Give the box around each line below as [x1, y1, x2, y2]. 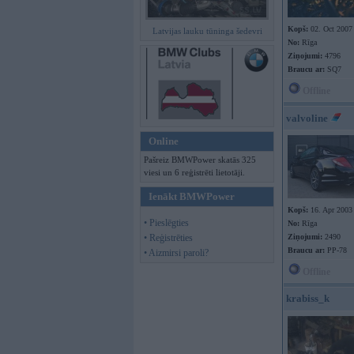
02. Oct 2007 [308, 24, 352, 33]
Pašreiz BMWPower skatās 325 [144, 155, 256, 164]
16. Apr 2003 [308, 205, 352, 214]
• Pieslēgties [144, 217, 189, 228]
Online [149, 135, 179, 147]
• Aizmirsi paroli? [144, 247, 209, 258]
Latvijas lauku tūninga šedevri [152, 26, 262, 36]
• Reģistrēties [144, 232, 193, 243]
